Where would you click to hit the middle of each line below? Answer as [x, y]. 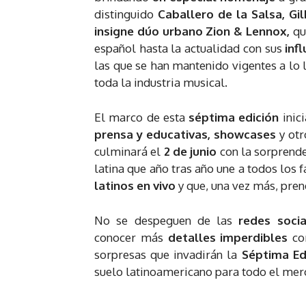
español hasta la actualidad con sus [190, 48]
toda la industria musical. [161, 82]
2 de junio [190, 151]
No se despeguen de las [167, 220]
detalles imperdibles [230, 237]
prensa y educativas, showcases [187, 134]
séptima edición [236, 117]
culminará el [129, 151]
